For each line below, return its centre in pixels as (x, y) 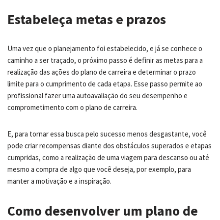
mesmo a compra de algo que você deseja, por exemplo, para (99, 169)
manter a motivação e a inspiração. (59, 181)
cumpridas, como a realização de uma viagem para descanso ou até (108, 157)
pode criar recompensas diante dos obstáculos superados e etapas (110, 145)
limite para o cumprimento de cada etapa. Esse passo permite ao (105, 83)
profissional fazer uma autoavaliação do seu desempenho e (97, 95)
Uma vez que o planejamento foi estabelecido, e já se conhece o (105, 48)
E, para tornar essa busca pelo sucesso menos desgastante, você (107, 134)
